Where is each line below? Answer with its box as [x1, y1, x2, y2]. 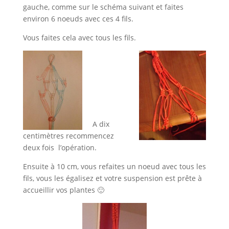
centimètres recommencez [22, 131, 114, 141]
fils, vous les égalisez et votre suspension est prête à [22, 173, 202, 183]
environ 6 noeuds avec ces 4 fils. [22, 14, 133, 24]
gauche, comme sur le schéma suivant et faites [22, 2, 184, 12]
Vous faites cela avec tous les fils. [22, 33, 136, 43]
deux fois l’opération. [22, 143, 97, 152]
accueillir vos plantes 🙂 [22, 185, 104, 195]
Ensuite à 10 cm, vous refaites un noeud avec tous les [22, 162, 206, 171]
